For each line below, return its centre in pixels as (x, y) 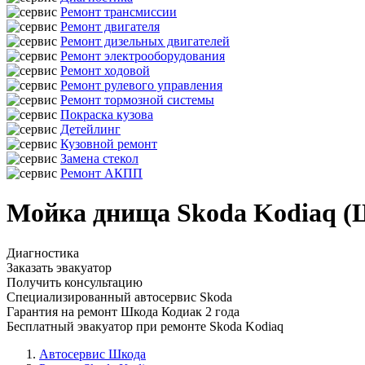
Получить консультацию (75, 282)
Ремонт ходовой (105, 70)
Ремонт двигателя (110, 26)
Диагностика (43, 253)
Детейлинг (90, 129)
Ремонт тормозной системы (137, 100)
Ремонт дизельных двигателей (145, 41)
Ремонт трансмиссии (119, 12)
